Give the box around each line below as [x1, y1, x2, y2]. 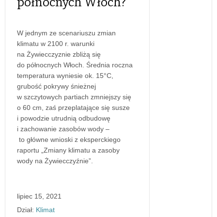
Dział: [17, 205, 34, 214]
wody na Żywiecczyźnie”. [17, 156, 95, 165]
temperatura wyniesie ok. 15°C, [17, 71, 113, 79]
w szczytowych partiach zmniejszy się [17, 93, 131, 101]
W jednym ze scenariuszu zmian [17, 29, 116, 37]
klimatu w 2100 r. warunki [17, 39, 94, 47]
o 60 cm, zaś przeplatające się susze [17, 103, 130, 111]
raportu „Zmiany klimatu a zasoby [17, 146, 120, 154]
